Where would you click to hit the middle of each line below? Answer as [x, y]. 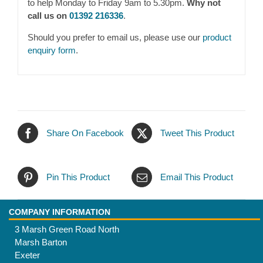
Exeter [27, 255]
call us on [48, 15]
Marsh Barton [41, 242]
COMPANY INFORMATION [59, 212]
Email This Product [197, 177]
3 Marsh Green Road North [67, 230]
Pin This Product [78, 177]
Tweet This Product [197, 133]
